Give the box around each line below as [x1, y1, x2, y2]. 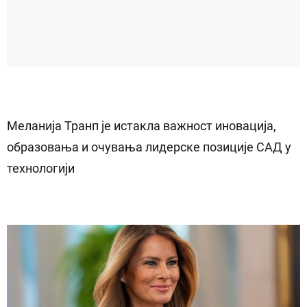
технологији [7, 161, 75, 175]
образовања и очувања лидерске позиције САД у [7, 140, 291, 154]
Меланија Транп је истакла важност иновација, [7, 119, 276, 133]
